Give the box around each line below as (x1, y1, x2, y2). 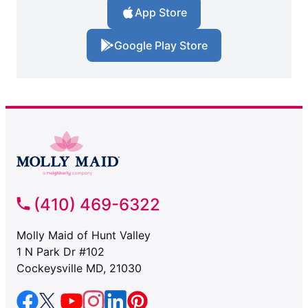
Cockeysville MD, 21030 (16, 261, 142, 276)
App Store (135, 5, 187, 20)
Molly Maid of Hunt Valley (16, 228, 151, 243)
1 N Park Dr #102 (16, 245, 104, 259)
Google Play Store (114, 38, 208, 53)
